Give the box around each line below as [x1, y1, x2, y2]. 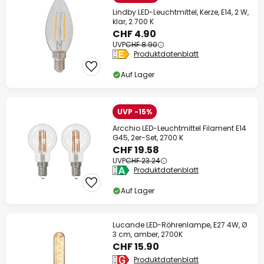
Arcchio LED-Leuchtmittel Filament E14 [113, 123, 246, 134]
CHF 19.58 [113, 143, 159, 157]
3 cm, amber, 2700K [113, 229, 183, 240]
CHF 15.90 [113, 240, 159, 254]
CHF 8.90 [126, 39, 157, 50]
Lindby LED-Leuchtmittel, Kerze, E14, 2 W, [113, 7, 249, 18]
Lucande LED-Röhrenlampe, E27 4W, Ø [113, 220, 247, 230]
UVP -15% [117, 107, 152, 117]
